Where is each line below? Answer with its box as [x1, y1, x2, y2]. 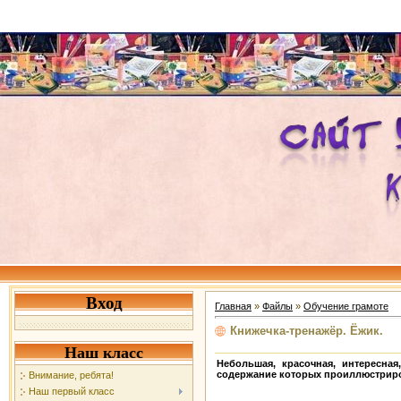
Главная [215, 301, 252, 311]
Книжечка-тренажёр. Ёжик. [230, 323, 383, 337]
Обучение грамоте [303, 301, 388, 311]
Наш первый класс [29, 386, 115, 397]
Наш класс [64, 344, 143, 362]
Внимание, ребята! [29, 370, 114, 380]
